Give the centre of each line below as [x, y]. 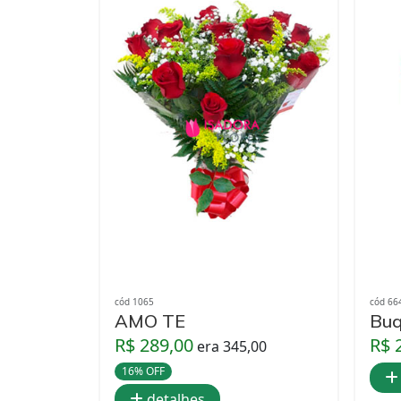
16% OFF [143, 371]
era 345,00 [232, 346]
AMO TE [150, 321]
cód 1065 [134, 302]
